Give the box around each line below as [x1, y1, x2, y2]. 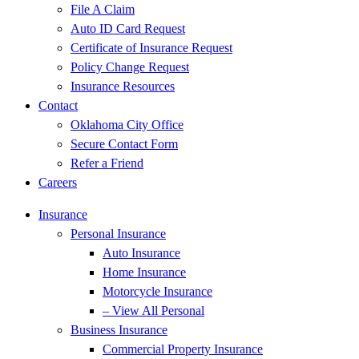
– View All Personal [103, 304, 204, 317]
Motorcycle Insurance [103, 284, 212, 298]
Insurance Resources [71, 79, 175, 93]
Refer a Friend [71, 156, 143, 170]
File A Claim [71, 2, 135, 16]
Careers [38, 175, 77, 189]
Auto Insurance [103, 246, 180, 260]
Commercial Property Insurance [103, 342, 263, 356]
